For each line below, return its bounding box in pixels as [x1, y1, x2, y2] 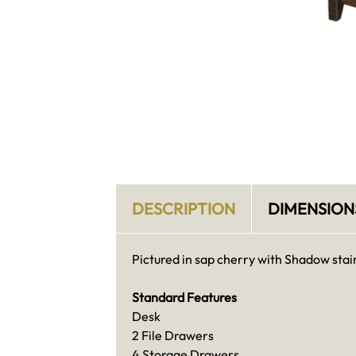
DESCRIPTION [131, 198, 235, 219]
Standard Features [131, 288, 237, 305]
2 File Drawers [131, 327, 214, 343]
